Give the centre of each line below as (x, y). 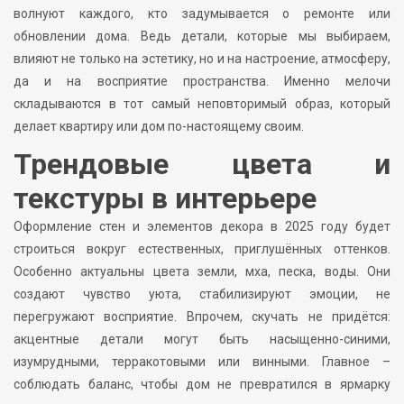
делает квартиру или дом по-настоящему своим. (159, 127)
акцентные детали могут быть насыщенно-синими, (202, 340)
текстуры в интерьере (165, 199)
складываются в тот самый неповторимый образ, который (202, 104)
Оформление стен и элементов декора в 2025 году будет (202, 227)
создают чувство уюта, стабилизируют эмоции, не (202, 294)
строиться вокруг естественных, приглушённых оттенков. (202, 249)
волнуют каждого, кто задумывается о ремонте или (202, 14)
